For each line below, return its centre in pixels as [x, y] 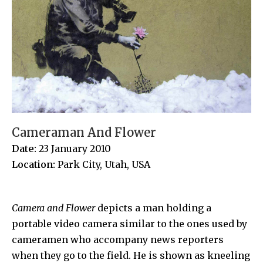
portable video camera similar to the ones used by [129, 224]
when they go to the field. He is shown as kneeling [131, 255]
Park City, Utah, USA [104, 164]
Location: [35, 164]
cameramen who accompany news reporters [118, 240]
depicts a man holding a [154, 208]
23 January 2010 [75, 149]
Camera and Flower [55, 208]
